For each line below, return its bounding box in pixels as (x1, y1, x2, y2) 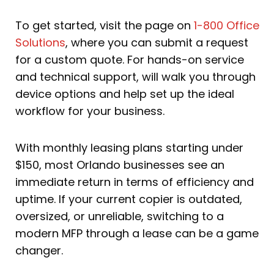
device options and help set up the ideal (15, 86, 234, 102)
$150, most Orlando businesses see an (15, 157, 224, 172)
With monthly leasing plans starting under (15, 139, 243, 155)
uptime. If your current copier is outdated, (15, 191, 242, 207)
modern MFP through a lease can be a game (15, 225, 259, 241)
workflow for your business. (15, 103, 165, 119)
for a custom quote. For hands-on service (15, 52, 244, 68)
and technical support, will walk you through (15, 69, 256, 85)
